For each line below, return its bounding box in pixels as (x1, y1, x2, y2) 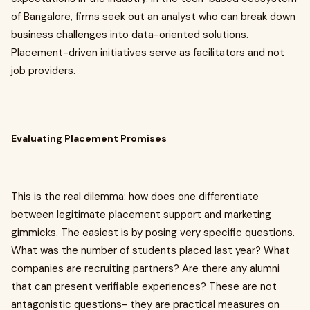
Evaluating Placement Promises (11, 132, 167, 145)
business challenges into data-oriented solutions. (11, 28, 248, 42)
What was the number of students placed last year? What (11, 244, 290, 257)
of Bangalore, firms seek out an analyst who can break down (11, 10, 295, 24)
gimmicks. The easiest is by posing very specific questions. (11, 226, 295, 239)
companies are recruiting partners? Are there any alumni (11, 262, 280, 275)
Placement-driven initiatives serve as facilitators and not (11, 46, 284, 60)
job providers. (11, 64, 75, 77)
